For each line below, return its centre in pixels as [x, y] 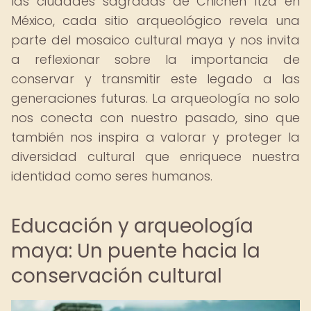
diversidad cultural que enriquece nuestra [155, 157]
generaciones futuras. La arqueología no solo [155, 98]
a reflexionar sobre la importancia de [155, 59]
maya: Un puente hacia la [136, 251]
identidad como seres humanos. [112, 176]
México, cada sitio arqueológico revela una [155, 20]
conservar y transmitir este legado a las [155, 79]
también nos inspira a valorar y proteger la [155, 137]
